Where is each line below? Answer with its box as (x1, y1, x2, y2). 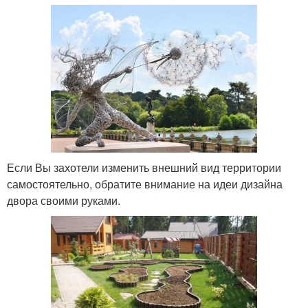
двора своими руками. (7, 192, 120, 208)
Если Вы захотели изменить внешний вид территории (7, 159, 281, 175)
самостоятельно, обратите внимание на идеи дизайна (7, 175, 283, 192)
